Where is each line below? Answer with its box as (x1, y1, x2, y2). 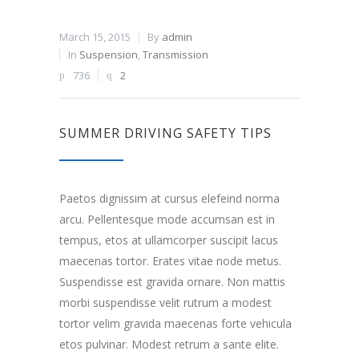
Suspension (79, 47, 138, 63)
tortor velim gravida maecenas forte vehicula (59, 316, 292, 332)
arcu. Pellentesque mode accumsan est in (59, 212, 275, 228)
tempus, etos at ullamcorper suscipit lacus (59, 232, 278, 248)
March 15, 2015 (59, 30, 131, 45)
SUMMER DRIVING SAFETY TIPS (59, 124, 272, 143)
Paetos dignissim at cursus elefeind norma (59, 191, 280, 207)
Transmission (143, 47, 208, 63)
